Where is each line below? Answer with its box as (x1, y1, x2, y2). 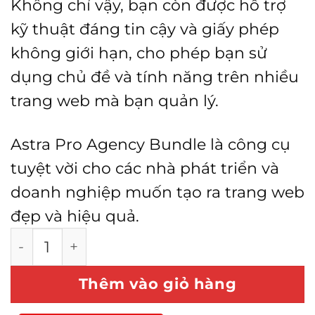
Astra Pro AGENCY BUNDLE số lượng (10, 229, 263, 247)
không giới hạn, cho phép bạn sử (11, 44, 267, 63)
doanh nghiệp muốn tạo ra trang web (11, 183, 304, 202)
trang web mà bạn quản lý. (11, 91, 219, 110)
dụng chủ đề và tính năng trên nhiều (11, 67, 299, 86)
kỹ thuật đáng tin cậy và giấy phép (11, 20, 279, 39)
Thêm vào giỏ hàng (78, 275, 237, 293)
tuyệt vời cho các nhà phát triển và (11, 159, 279, 178)
